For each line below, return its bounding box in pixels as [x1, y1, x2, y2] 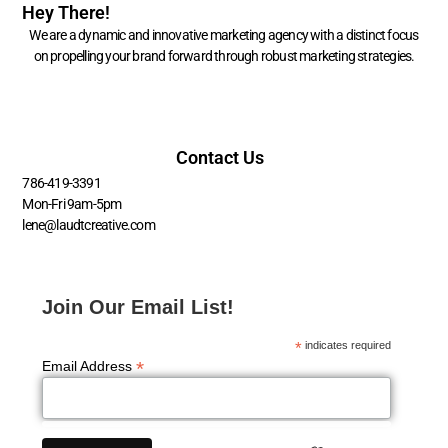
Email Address [42, 358, 137, 375]
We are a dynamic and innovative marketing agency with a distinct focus [29, 27, 419, 43]
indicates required [302, 339, 392, 352]
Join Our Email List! [42, 296, 235, 319]
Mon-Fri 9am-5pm [22, 195, 122, 212]
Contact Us [176, 146, 265, 168]
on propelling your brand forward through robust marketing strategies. [33, 48, 415, 64]
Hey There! [22, 2, 111, 23]
